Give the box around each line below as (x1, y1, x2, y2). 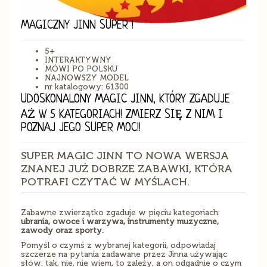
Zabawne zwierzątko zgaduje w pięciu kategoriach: (21, 207, 220, 217)
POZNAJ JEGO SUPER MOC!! (21, 122, 141, 135)
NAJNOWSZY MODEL (45, 73, 129, 82)
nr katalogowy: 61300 (45, 82, 129, 91)
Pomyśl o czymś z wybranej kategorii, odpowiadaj (21, 240, 216, 250)
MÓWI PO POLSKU (45, 64, 117, 73)
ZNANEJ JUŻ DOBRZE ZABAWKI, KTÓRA (21, 162, 232, 175)
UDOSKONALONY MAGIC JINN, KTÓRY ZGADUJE (21, 93, 230, 106)
